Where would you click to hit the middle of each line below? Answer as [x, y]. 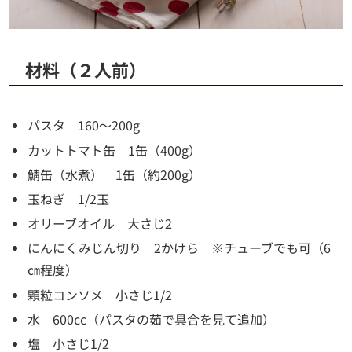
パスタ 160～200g [84, 125]
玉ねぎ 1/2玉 [69, 199]
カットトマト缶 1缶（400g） [115, 150]
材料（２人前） [86, 70]
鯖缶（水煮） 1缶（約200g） [115, 174]
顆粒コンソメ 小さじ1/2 [100, 294]
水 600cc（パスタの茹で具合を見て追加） [152, 319]
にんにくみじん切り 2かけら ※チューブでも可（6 [180, 248]
